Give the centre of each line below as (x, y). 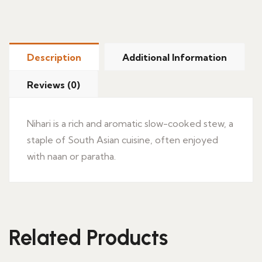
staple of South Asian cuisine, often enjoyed (123, 140)
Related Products (88, 238)
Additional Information (175, 57)
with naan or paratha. (71, 156)
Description (54, 57)
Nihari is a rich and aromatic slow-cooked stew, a (130, 123)
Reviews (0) (54, 85)
